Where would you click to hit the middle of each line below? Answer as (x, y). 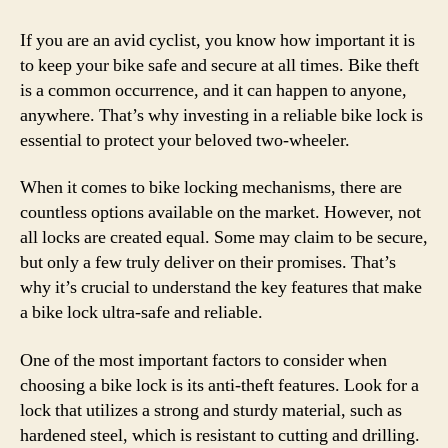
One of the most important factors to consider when (203, 360)
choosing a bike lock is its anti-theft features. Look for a (219, 385)
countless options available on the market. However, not (220, 212)
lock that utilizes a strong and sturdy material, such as (211, 410)
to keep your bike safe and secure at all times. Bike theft (219, 65)
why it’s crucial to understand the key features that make (221, 287)
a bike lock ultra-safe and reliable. (141, 312)
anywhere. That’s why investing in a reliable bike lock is (221, 115)
